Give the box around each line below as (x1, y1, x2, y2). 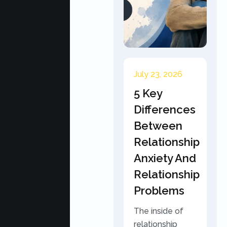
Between (134, 119, 182, 132)
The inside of (134, 206, 183, 216)
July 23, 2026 (134, 69, 182, 79)
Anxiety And (134, 152, 196, 165)
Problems (134, 184, 184, 197)
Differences (134, 103, 196, 116)
